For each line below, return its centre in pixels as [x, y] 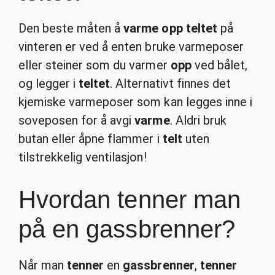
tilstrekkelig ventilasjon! [83, 157]
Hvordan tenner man [130, 199]
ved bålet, [219, 65]
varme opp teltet [170, 28]
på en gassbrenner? [127, 229]
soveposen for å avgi [77, 120]
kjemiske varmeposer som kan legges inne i [135, 102]
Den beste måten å [71, 28]
